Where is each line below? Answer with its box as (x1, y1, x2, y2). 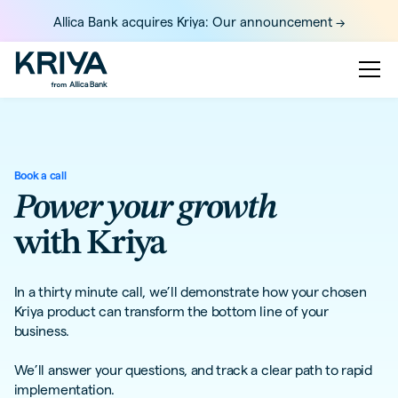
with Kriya (13, 226, 165, 261)
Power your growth (13, 190, 276, 226)
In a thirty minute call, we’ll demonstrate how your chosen (13, 284, 367, 300)
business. (13, 323, 69, 339)
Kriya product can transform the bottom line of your (13, 304, 329, 320)
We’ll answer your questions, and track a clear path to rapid (13, 362, 372, 378)
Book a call (13, 170, 67, 181)
